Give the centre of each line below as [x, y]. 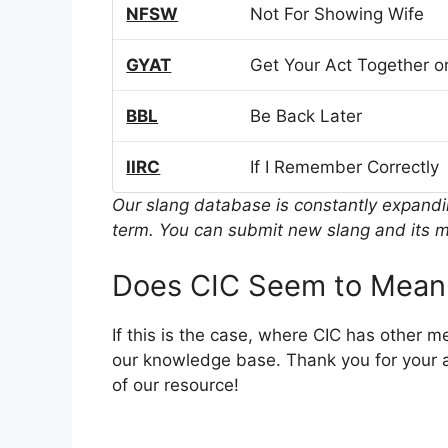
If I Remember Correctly [345, 167]
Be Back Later [306, 116]
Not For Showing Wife [337, 14]
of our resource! [175, 384]
